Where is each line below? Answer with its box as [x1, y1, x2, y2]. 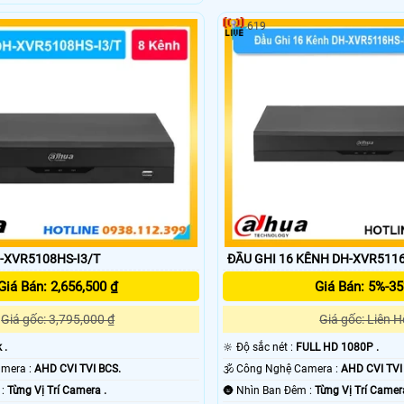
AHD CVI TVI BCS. [33, 363, 121, 376]
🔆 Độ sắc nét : [236, 341, 297, 354]
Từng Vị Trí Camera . [6, 384, 106, 398]
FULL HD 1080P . [296, 341, 380, 354]
